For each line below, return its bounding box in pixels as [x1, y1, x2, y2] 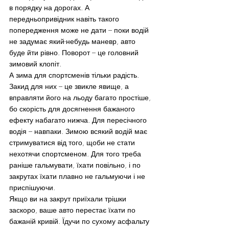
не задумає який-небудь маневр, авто [9, 36, 138, 46]
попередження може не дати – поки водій [9, 25, 151, 35]
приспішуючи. [9, 182, 55, 192]
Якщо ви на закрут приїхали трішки [9, 193, 128, 203]
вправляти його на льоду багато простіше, [9, 92, 153, 102]
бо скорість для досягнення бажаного [9, 103, 137, 113]
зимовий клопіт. [9, 58, 61, 68]
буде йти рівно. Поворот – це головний [9, 47, 141, 57]
